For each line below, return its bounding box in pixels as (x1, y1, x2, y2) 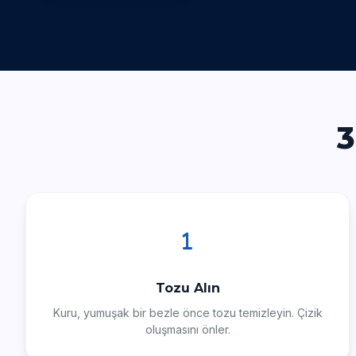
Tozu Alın (155, 281, 220, 296)
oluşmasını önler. (145, 323, 230, 336)
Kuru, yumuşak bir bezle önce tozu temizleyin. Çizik (52, 306, 323, 319)
